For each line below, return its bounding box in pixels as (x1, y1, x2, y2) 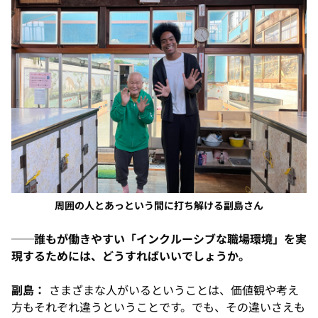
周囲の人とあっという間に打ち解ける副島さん (55, 199, 263, 212)
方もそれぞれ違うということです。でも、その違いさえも (11, 300, 305, 314)
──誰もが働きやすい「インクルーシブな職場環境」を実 (11, 231, 307, 246)
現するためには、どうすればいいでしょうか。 (11, 248, 250, 263)
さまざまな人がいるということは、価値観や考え (45, 283, 299, 297)
